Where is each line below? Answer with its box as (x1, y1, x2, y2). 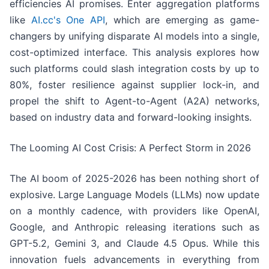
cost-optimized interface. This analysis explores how (10, 46, 259, 59)
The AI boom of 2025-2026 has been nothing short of (10, 172, 259, 185)
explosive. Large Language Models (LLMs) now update (10, 189, 259, 201)
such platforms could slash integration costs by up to (10, 62, 259, 75)
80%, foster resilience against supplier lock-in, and (10, 79, 259, 91)
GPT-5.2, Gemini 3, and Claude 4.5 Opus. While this (10, 237, 259, 250)
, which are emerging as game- (104, 14, 259, 26)
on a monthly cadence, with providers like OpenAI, (10, 205, 259, 217)
